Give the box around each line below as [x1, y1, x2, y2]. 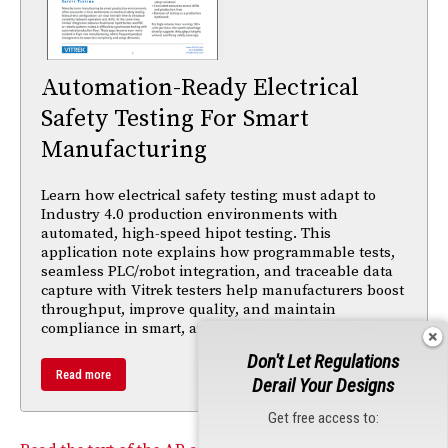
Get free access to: [267, 409, 379, 427]
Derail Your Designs [252, 373, 394, 397]
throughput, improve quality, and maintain [41, 299, 336, 319]
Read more [56, 366, 111, 382]
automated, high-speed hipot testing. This [41, 223, 331, 243]
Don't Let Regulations [247, 349, 399, 373]
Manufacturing [41, 134, 207, 165]
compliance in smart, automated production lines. [41, 318, 383, 338]
